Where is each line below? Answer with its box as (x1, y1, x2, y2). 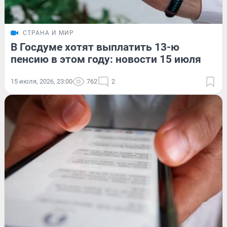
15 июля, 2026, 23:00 (11, 77, 72, 85)
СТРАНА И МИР (23, 29, 74, 36)
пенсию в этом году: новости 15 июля (11, 53, 201, 65)
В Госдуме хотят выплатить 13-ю (11, 41, 179, 53)
